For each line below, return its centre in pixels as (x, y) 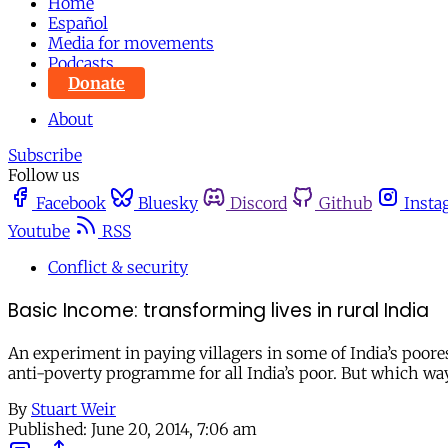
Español (78, 23)
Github (345, 203)
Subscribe (45, 155)
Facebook (71, 203)
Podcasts (81, 63)
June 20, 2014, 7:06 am (174, 429)
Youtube (39, 231)
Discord (258, 203)
